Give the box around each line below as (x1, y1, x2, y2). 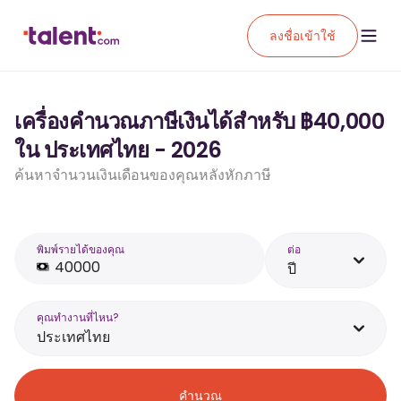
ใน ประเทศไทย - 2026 (14, 135, 222, 165)
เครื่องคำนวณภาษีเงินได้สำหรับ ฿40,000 (14, 107, 385, 136)
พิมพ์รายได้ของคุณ (37, 242, 124, 257)
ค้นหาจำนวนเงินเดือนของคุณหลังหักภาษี (14, 165, 271, 185)
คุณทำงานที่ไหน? (37, 310, 119, 325)
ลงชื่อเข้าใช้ (269, 26, 336, 45)
